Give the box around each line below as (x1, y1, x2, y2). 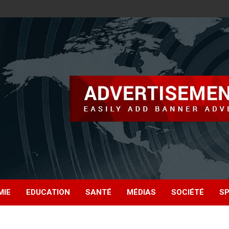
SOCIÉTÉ (171, 188, 204, 197)
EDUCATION (26, 188, 70, 197)
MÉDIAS (127, 188, 156, 197)
